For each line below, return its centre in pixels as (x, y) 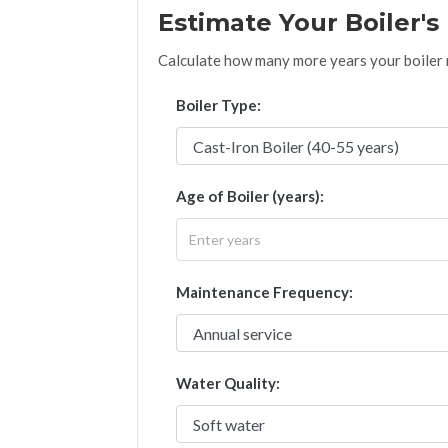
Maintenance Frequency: (264, 292)
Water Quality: (228, 383)
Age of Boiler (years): (250, 196)
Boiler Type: (218, 105)
